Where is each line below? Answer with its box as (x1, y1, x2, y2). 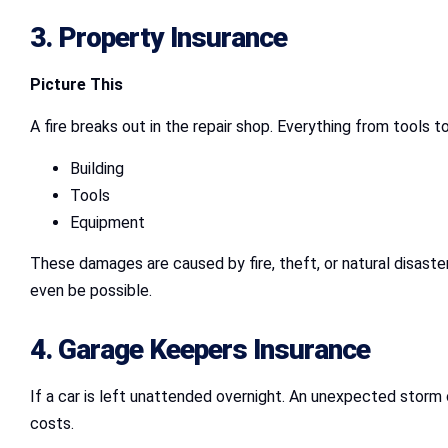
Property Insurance (58, 20, 287, 54)
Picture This (30, 74, 123, 94)
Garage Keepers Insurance (58, 332, 370, 366)
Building (70, 158, 124, 178)
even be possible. (30, 280, 152, 300)
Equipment (70, 212, 145, 232)
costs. (30, 413, 74, 433)
